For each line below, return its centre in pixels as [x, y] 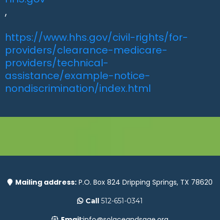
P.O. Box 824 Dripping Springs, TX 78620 [145, 182]
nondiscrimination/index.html [78, 88]
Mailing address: [46, 182]
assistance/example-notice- [78, 76]
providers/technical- [57, 63]
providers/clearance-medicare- [86, 50]
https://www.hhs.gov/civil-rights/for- [96, 37]
